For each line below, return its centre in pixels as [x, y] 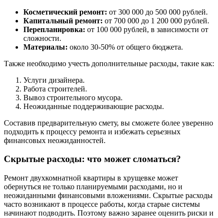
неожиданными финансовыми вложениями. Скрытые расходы [108, 195]
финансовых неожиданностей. [55, 140]
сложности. [42, 38]
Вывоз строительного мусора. [73, 97]
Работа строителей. [55, 89]
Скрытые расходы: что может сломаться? [92, 159]
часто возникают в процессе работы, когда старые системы [102, 204]
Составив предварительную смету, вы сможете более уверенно [109, 123]
